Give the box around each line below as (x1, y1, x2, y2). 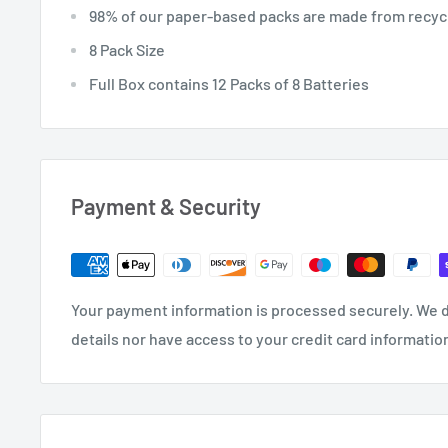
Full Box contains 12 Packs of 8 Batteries (89, 74, 369, 94)
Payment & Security (71, 193, 261, 220)
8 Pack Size (89, 40, 165, 60)
